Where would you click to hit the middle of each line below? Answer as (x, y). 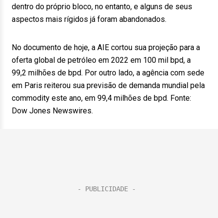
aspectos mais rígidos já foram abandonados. (89, 19)
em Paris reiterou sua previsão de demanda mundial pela (108, 85)
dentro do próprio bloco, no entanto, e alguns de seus (102, 7)
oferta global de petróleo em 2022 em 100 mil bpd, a (101, 60)
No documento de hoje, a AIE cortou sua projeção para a (106, 47)
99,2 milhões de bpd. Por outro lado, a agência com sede (108, 73)
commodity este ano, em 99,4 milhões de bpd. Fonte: (101, 98)
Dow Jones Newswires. (52, 111)
